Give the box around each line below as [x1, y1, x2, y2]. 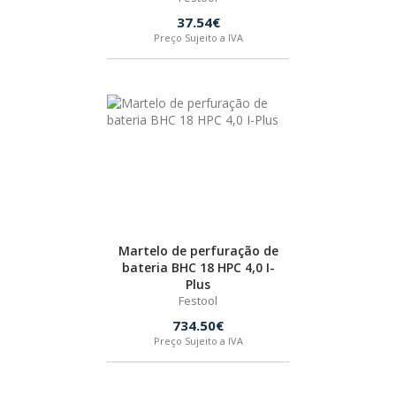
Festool [179, 293, 217, 308]
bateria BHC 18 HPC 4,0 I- [121, 259, 275, 276]
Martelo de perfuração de [118, 242, 278, 259]
